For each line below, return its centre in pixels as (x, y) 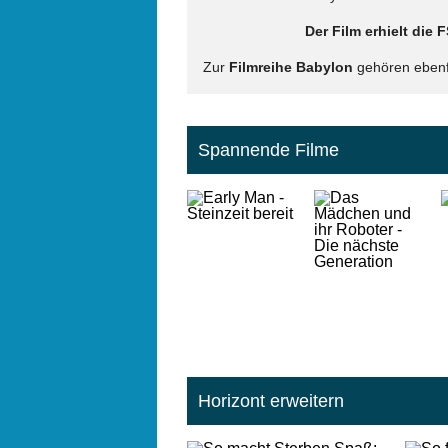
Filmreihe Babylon (291, 67)
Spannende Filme (269, 149)
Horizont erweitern (271, 401)
